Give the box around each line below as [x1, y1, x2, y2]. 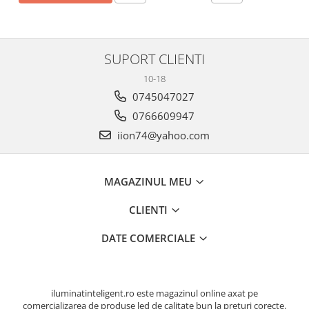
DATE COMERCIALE [101, 231, 198, 245]
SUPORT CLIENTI [104, 49, 205, 68]
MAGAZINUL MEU [104, 175, 195, 188]
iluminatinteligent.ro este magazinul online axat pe [51, 287, 258, 299]
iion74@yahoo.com [114, 128, 210, 142]
